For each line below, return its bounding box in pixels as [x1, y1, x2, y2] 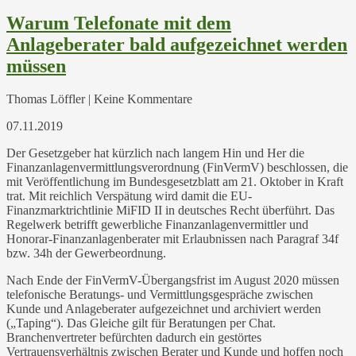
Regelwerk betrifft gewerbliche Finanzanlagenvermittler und [6, 218, 308, 232]
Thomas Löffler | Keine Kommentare [6, 92, 192, 106]
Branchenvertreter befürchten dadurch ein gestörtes [6, 331, 261, 345]
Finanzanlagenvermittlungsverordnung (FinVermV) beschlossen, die [6, 161, 348, 175]
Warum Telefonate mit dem [6, 12, 231, 33]
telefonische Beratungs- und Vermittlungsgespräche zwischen [6, 288, 313, 302]
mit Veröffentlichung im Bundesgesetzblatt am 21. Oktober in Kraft [6, 175, 343, 189]
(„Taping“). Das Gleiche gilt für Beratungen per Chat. [6, 316, 276, 331]
